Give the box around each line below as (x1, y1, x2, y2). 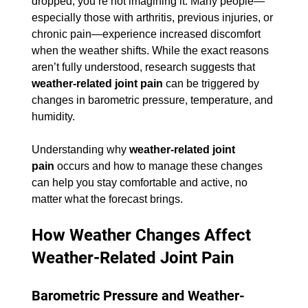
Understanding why (31, 144, 129, 156)
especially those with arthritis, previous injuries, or (31, 12, 276, 24)
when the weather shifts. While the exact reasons (31, 45, 272, 57)
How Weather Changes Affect (31, 225, 255, 245)
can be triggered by (162, 78, 262, 90)
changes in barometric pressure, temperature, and (31, 94, 276, 107)
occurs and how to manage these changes (54, 160, 265, 173)
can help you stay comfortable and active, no (31, 177, 250, 189)
